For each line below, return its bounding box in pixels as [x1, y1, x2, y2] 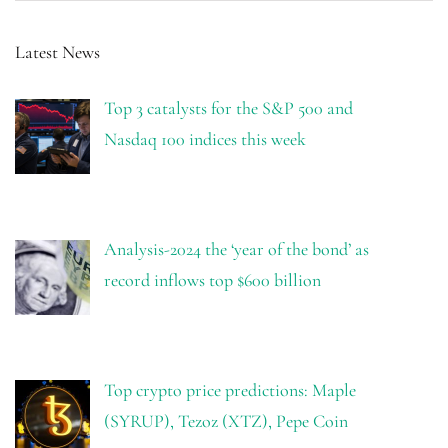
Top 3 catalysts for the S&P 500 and [103, 97, 353, 120]
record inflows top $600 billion [103, 269, 321, 292]
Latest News [15, 41, 100, 64]
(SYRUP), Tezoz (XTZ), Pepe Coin [103, 410, 348, 433]
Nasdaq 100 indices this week [103, 128, 306, 151]
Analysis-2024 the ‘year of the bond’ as [103, 238, 369, 261]
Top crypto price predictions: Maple [103, 379, 356, 402]
